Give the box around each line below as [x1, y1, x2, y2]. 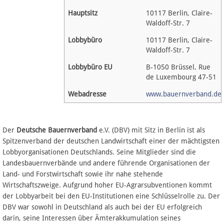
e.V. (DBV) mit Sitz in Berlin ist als [97, 125, 205, 134]
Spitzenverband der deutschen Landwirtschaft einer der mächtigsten [2, 136, 219, 145]
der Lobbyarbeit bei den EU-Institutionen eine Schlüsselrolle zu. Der [2, 191, 220, 200]
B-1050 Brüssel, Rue [146, 63, 210, 71]
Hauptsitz [68, 9, 97, 17]
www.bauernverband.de [146, 90, 221, 98]
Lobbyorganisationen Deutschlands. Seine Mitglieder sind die [2, 147, 196, 156]
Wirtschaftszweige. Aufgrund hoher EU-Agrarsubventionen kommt [2, 180, 212, 189]
